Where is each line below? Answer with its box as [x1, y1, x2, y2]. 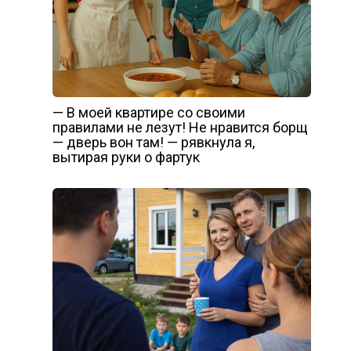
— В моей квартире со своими [52, 104, 245, 121]
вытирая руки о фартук [52, 149, 200, 166]
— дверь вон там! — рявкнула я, [52, 134, 255, 151]
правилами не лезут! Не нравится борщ [52, 119, 308, 136]
